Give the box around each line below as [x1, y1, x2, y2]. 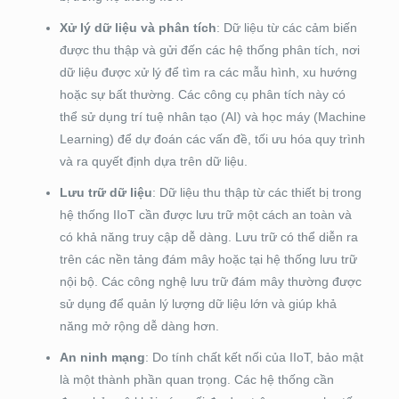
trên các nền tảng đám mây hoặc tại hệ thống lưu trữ [59, 252, 357, 267]
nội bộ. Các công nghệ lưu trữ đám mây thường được [59, 274, 362, 289]
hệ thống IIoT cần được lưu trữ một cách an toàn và [59, 208, 352, 223]
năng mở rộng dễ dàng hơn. [59, 319, 219, 334]
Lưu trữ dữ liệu [59, 185, 152, 200]
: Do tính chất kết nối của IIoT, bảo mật [144, 350, 363, 365]
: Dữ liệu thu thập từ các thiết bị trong [151, 185, 362, 200]
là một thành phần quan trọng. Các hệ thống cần [59, 372, 334, 387]
